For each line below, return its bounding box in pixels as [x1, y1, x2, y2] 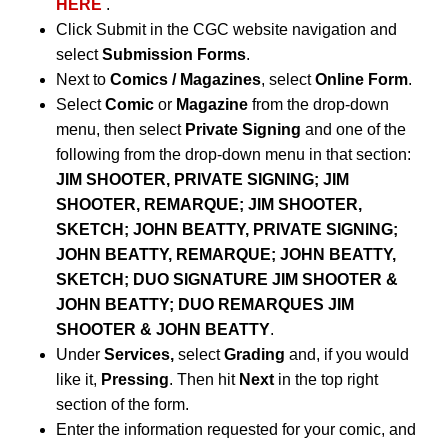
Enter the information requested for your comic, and [56, 420, 416, 438]
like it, [56, 370, 101, 388]
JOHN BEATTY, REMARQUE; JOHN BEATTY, [56, 245, 396, 263]
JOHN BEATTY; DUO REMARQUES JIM [56, 295, 354, 313]
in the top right [274, 370, 378, 388]
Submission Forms [102, 45, 246, 63]
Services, [104, 345, 174, 363]
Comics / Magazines [110, 70, 261, 88]
